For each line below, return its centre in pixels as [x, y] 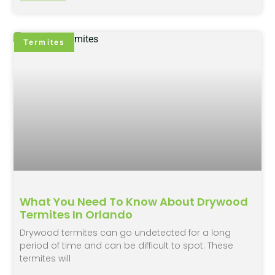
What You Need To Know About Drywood [134, 201]
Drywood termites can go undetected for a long [126, 232]
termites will [45, 258]
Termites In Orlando [76, 214]
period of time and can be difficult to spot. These [127, 245]
